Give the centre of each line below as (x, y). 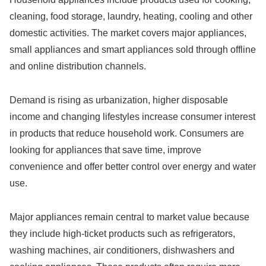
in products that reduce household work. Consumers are (127, 133)
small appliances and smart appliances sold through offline (133, 50)
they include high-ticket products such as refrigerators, (122, 233)
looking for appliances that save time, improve (105, 150)
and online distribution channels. (78, 66)
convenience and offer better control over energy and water (133, 166)
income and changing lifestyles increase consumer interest (132, 116)
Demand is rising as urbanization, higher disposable (119, 100)
